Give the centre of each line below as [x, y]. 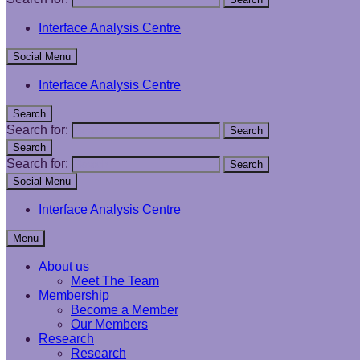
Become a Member [125, 310]
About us [64, 266]
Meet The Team [115, 281]
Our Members [109, 324]
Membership [74, 295]
